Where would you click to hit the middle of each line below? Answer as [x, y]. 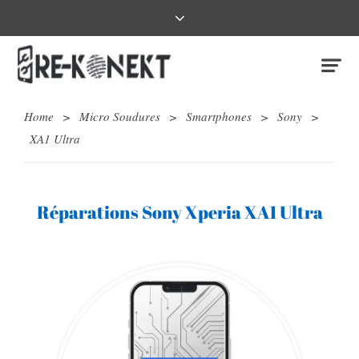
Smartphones [219, 117]
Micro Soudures [120, 117]
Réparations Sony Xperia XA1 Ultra [179, 212]
